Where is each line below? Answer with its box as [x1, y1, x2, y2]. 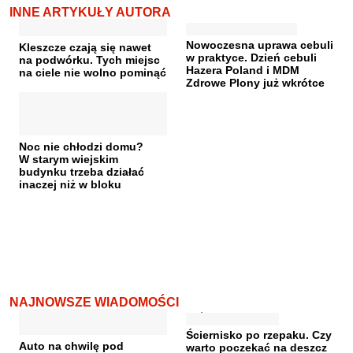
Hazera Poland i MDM [186, 64, 299, 77]
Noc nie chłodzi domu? [19, 140, 143, 154]
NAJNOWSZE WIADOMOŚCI [9, 295, 179, 310]
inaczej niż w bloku [19, 178, 121, 191]
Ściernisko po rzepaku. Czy [186, 329, 332, 342]
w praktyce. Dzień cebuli [186, 51, 317, 65]
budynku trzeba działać [19, 165, 144, 179]
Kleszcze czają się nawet [19, 41, 151, 54]
